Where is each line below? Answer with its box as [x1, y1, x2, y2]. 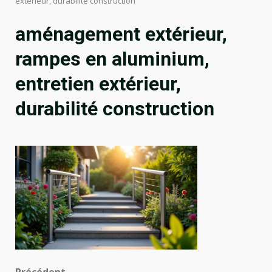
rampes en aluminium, [15, 47, 209, 70]
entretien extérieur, [15, 72, 181, 95]
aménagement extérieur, [15, 22, 227, 46]
